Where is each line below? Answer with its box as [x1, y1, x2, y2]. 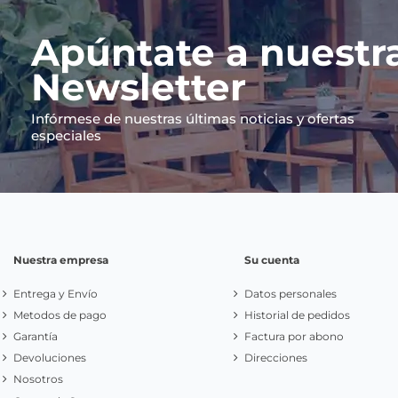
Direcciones [243, 351, 307, 365]
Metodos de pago [13, 307, 107, 322]
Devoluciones [13, 351, 86, 365]
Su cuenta [243, 253, 299, 267]
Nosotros [13, 372, 63, 386]
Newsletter [31, 63, 246, 110]
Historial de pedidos [243, 307, 350, 322]
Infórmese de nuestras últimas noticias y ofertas [31, 110, 354, 128]
